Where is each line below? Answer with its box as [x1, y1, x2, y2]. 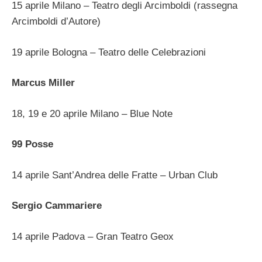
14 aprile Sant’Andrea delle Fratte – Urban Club [12, 169, 218, 181]
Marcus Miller [12, 77, 75, 89]
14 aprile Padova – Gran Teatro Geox [12, 230, 174, 242]
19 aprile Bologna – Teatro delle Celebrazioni [12, 46, 206, 58]
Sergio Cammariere [12, 200, 102, 212]
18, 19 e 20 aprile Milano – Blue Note [12, 108, 173, 119]
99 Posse [12, 139, 53, 150]
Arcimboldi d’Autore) [12, 16, 101, 27]
